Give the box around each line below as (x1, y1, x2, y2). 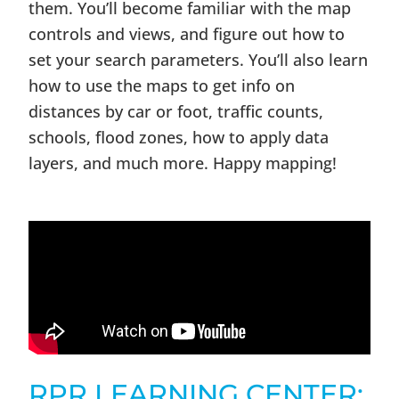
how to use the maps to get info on (28, 75, 296, 96)
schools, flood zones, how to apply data (28, 126, 330, 148)
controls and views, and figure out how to (28, 23, 346, 45)
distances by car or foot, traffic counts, (28, 101, 324, 122)
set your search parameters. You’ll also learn (28, 49, 369, 70)
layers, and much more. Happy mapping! (28, 152, 338, 174)
